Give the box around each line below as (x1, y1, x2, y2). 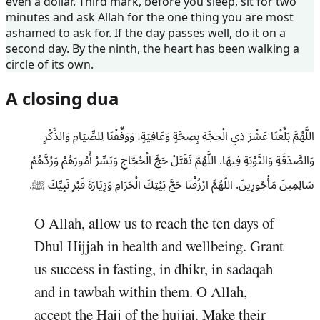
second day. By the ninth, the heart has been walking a (6, 40, 299, 56)
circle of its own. (6, 56, 94, 72)
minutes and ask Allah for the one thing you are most (6, 9, 294, 25)
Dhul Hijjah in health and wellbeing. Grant (34, 236, 284, 256)
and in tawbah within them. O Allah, (34, 281, 247, 302)
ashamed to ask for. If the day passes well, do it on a (6, 24, 286, 41)
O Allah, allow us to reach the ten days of (34, 213, 274, 234)
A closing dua (6, 86, 119, 110)
